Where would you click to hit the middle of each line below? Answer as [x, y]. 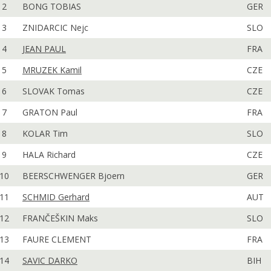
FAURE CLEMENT [57, 239]
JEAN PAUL [44, 49]
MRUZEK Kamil [52, 70]
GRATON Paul [50, 112]
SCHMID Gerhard [56, 197]
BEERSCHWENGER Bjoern [73, 176]
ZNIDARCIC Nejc [55, 28]
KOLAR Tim [45, 133]
